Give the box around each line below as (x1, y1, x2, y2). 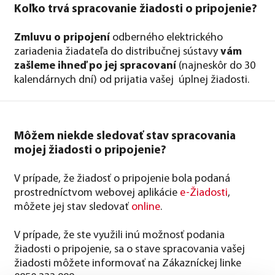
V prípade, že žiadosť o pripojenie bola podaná (14, 172, 230, 185)
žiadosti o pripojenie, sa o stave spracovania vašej (14, 243, 245, 255)
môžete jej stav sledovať (14, 201, 131, 213)
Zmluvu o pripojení (14, 31, 110, 44)
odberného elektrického (110, 31, 223, 44)
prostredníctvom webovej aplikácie (14, 187, 180, 199)
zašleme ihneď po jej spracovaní (14, 60, 179, 72)
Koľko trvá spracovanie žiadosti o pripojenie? (14, 3, 257, 15)
